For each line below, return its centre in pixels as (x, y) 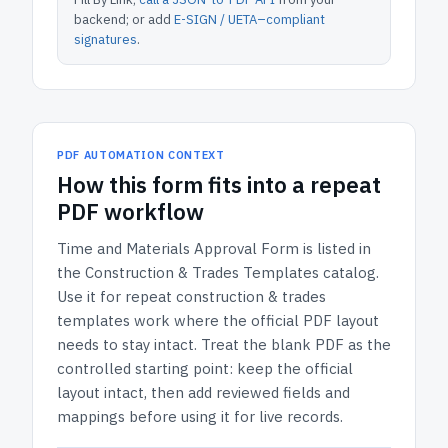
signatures (105, 39)
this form (156, 184)
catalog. (349, 272)
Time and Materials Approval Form (178, 248)
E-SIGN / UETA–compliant (249, 19)
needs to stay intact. (127, 344)
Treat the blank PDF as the (296, 344)
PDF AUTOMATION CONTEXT (141, 155)
